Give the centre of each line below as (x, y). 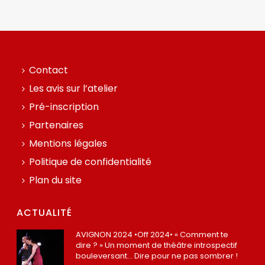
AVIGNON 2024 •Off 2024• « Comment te (152, 234)
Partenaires (56, 125)
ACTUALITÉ (45, 212)
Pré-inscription (64, 106)
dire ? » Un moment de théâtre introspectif (157, 245)
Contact (49, 70)
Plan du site (56, 180)
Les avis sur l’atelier (74, 88)
